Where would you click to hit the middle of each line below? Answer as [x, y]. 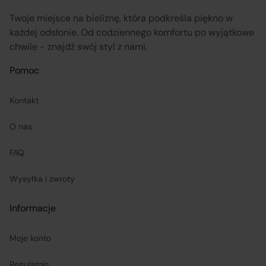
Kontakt [24, 100]
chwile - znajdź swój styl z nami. [78, 46]
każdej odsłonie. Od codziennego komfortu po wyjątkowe [132, 32]
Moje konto [30, 238]
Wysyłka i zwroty [42, 178]
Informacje [33, 208]
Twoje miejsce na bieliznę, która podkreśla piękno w [121, 18]
